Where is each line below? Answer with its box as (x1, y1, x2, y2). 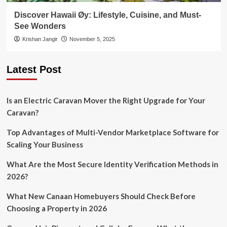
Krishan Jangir (22, 36, 58, 42)
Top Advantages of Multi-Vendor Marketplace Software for (6, 128, 219, 137)
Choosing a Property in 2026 (6, 204, 107, 213)
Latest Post (6, 64, 61, 75)
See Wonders (14, 22, 66, 30)
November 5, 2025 (69, 36, 115, 42)
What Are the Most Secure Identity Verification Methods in (6, 160, 218, 169)
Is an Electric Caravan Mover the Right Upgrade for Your (6, 96, 205, 105)
